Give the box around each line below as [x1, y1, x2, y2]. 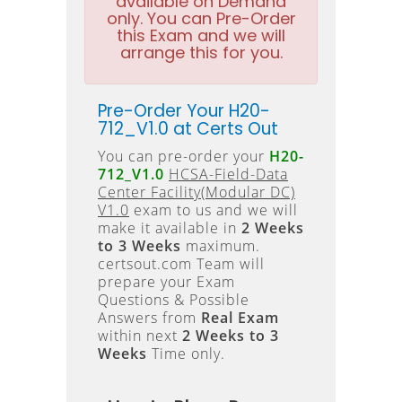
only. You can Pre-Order [106, 7, 296, 30]
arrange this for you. [119, 41, 283, 64]
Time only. [147, 344, 225, 363]
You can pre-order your [98, 146, 269, 166]
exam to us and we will [129, 200, 298, 220]
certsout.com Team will [98, 254, 265, 274]
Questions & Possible [98, 290, 249, 310]
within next [98, 326, 182, 345]
